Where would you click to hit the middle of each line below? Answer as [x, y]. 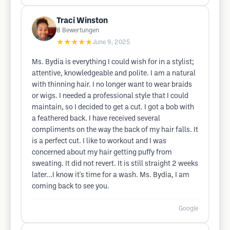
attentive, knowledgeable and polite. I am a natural [114, 74]
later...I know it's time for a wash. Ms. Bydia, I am [111, 175]
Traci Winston [82, 21]
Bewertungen [81, 31]
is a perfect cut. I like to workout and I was [99, 141]
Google [188, 209]
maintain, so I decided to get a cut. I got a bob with [113, 108]
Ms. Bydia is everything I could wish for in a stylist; [113, 62]
